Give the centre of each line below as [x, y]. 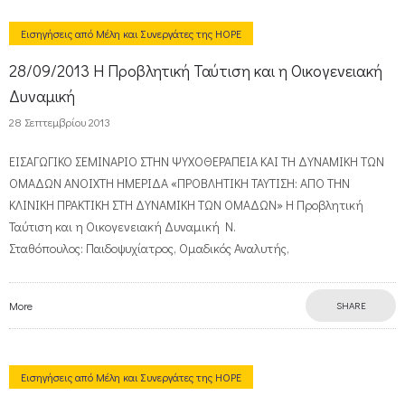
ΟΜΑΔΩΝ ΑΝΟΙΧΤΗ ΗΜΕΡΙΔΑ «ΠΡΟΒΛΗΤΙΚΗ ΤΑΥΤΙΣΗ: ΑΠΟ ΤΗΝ [179, 183]
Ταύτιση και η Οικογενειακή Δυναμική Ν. [122, 226]
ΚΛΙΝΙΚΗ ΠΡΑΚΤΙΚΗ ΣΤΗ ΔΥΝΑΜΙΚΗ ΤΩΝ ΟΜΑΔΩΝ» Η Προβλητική [186, 205]
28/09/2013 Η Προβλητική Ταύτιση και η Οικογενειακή [196, 71]
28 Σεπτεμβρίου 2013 [60, 122]
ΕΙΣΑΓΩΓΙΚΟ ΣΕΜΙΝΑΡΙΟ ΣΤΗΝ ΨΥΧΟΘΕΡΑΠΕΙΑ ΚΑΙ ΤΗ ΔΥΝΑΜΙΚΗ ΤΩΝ [197, 161]
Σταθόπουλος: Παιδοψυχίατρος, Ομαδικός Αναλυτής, [149, 248]
